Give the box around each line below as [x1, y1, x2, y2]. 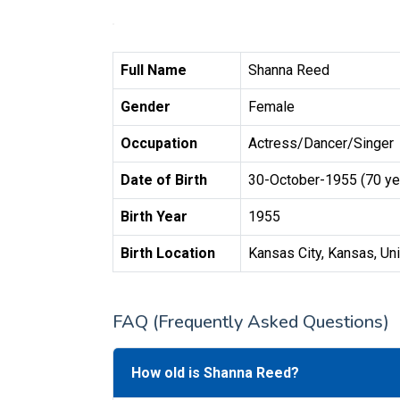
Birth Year [121, 208, 187, 225]
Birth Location [121, 245, 215, 262]
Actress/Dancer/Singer [248, 135, 394, 152]
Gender [121, 98, 171, 115]
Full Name [121, 62, 187, 79]
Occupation [121, 135, 197, 152]
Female [248, 98, 295, 115]
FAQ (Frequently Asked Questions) [112, 310, 389, 334]
